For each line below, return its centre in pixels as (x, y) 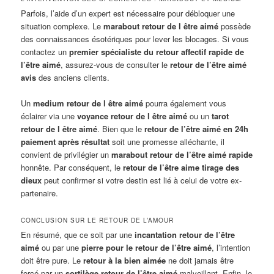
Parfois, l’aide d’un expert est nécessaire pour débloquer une (128, 13)
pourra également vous (185, 103)
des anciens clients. (73, 78)
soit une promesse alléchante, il (167, 142)
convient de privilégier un (66, 155)
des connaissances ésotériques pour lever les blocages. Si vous (135, 39)
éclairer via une (49, 116)
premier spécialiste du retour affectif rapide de (157, 52)
